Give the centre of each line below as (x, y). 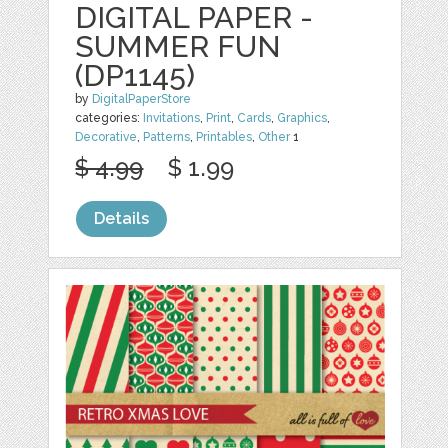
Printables (224, 137)
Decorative (106, 137)
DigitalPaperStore (142, 99)
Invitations (172, 118)
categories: (109, 118)
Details (122, 218)
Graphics (302, 118)
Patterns (167, 137)
